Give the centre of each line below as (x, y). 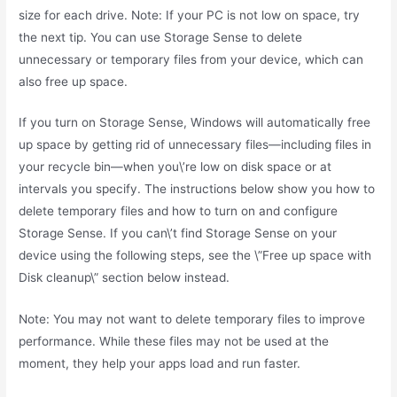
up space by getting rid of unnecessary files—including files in (195, 145)
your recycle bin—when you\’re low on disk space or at (175, 167)
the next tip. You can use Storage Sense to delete (161, 37)
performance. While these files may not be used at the (174, 342)
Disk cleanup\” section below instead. (125, 278)
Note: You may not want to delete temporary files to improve (192, 319)
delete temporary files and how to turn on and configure (179, 211)
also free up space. (74, 81)
